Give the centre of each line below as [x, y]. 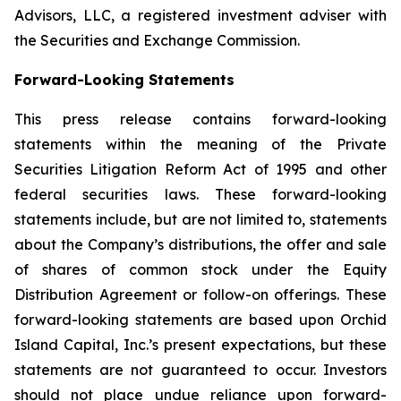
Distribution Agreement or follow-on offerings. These [200, 294]
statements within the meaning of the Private [200, 144]
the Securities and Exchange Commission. [157, 40]
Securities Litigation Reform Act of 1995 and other [200, 169]
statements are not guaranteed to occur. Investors [200, 370]
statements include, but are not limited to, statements [200, 219]
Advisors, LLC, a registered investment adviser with [200, 15]
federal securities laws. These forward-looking [200, 194]
